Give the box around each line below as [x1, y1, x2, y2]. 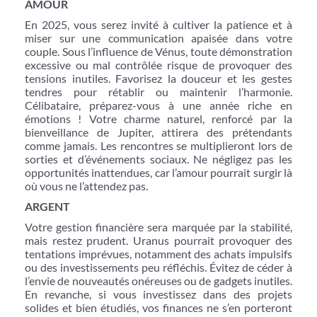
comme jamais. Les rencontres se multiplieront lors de [25, 138, 292, 152]
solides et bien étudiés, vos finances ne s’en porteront [25, 300, 292, 314]
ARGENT [25, 199, 70, 213]
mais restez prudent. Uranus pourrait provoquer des [25, 233, 292, 247]
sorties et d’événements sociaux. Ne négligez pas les [25, 151, 292, 166]
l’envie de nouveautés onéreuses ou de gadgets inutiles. [25, 273, 292, 287]
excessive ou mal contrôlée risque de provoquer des [25, 57, 292, 71]
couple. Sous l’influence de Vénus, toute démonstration [25, 44, 292, 58]
